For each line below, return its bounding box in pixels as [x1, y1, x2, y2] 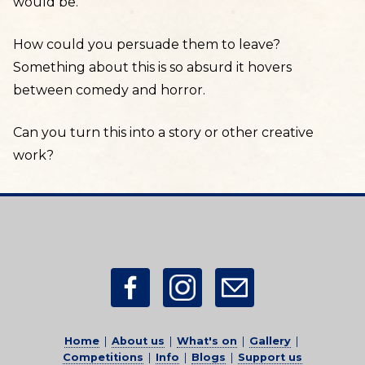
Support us [237, 351, 302, 363]
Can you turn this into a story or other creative [13, 125, 314, 140]
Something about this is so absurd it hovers [13, 59, 292, 75]
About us [111, 335, 165, 347]
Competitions [62, 351, 143, 363]
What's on [176, 335, 237, 347]
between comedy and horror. [13, 82, 205, 98]
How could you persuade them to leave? [13, 37, 280, 52]
